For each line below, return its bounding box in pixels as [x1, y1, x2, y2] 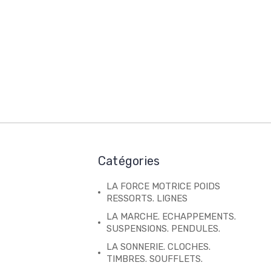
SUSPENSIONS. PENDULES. [106, 223, 220, 234]
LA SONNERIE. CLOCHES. [106, 241, 211, 252]
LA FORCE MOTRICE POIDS [106, 180, 220, 192]
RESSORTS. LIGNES [106, 192, 188, 204]
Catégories [97, 153, 160, 168]
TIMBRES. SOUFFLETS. [106, 253, 203, 264]
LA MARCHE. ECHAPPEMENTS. [106, 211, 236, 222]
